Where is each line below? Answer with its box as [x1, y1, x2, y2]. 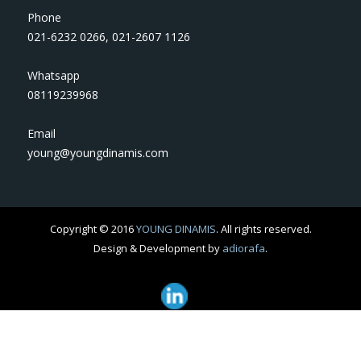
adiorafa [222, 241, 265, 256]
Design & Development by [93, 241, 222, 256]
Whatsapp [27, 68, 81, 84]
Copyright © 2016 [49, 222, 136, 237]
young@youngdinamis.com [27, 145, 169, 161]
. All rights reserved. [215, 222, 312, 237]
